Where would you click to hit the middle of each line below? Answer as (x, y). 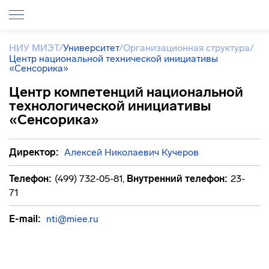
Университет (91, 48)
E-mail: (25, 219)
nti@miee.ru (72, 219)
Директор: (34, 152)
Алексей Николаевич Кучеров (131, 152)
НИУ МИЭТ (34, 48)
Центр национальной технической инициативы (113, 59)
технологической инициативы (110, 106)
